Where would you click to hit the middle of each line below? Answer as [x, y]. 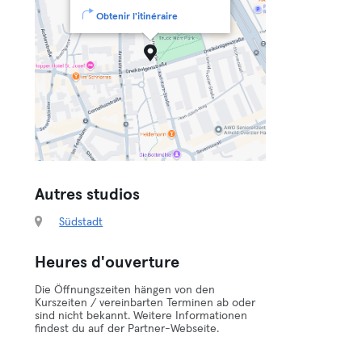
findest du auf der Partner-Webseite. [127, 329]
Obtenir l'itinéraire [137, 17]
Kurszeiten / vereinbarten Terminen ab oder [145, 303]
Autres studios [88, 195]
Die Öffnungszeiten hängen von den [125, 290]
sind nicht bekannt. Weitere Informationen [141, 316]
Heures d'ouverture [107, 263]
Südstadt [81, 222]
